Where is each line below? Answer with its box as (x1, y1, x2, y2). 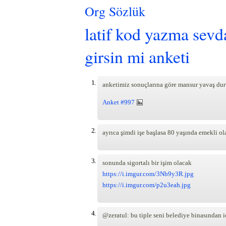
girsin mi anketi (85, 45, 190, 68)
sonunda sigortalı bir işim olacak (102, 158, 192, 166)
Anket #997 (102, 98, 135, 106)
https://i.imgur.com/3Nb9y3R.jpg (102, 169, 194, 178)
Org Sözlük (85, 3, 145, 20)
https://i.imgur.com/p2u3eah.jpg (102, 181, 191, 189)
